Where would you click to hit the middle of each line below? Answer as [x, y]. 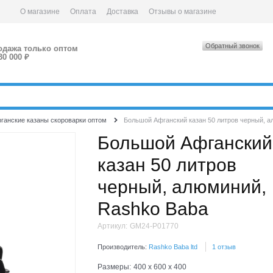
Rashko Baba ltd [173, 246]
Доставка [122, 11]
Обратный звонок [233, 45]
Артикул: [113, 226]
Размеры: [115, 267]
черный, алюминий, [182, 187]
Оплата [83, 11]
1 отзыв [224, 246]
